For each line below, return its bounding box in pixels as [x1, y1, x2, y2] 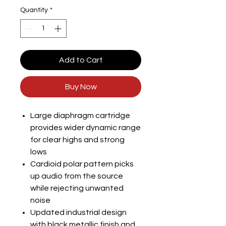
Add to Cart [59, 56, 103, 64]
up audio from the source [30, 172, 123, 180]
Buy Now [65, 83, 97, 91]
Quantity [20, 7, 48, 14]
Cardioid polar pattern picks [30, 160, 134, 168]
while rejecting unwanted [30, 184, 124, 192]
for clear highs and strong [30, 136, 125, 144]
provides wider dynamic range [30, 124, 141, 132]
